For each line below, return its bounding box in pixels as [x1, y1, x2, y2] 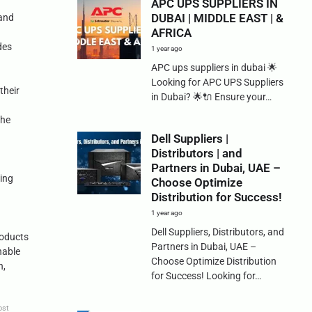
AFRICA [150, 25, 192, 40]
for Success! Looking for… [150, 270, 261, 281]
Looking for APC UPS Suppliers [150, 76, 283, 88]
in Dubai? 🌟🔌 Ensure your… [150, 91, 272, 102]
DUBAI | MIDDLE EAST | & [150, 10, 283, 25]
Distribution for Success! [150, 189, 282, 204]
